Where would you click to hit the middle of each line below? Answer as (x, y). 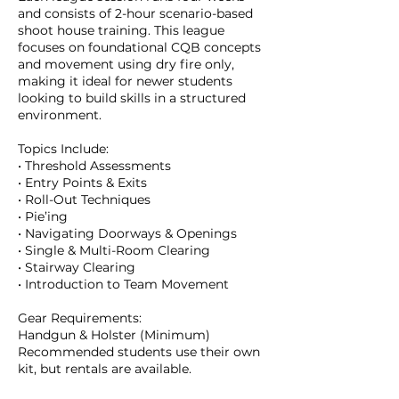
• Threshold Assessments (94, 166)
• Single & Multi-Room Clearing (114, 250)
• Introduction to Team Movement (123, 284)
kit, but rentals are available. (105, 369)
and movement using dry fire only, (126, 64)
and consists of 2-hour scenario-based (135, 13)
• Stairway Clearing (77, 267)
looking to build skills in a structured (132, 98)
